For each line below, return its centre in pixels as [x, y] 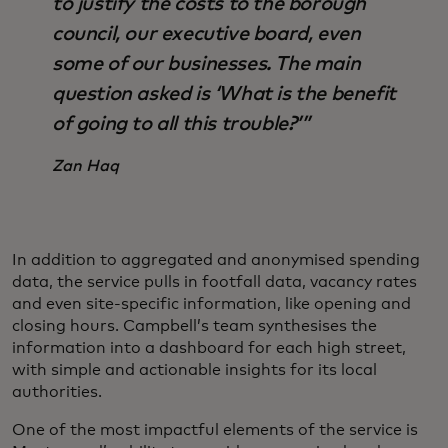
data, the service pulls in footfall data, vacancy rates [214, 281]
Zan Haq [85, 165]
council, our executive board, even [206, 33]
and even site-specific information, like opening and [211, 303]
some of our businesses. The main [206, 63]
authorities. [57, 391]
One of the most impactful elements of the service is [215, 429]
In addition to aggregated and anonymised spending [216, 259]
